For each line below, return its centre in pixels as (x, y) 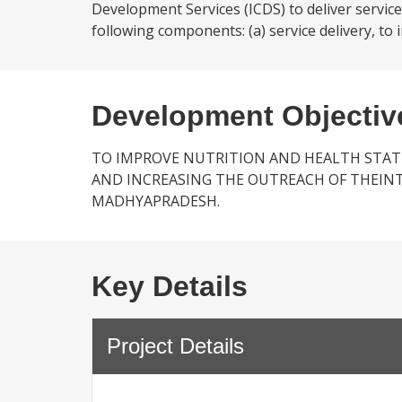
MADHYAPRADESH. (156, 201)
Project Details (175, 346)
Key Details (170, 286)
